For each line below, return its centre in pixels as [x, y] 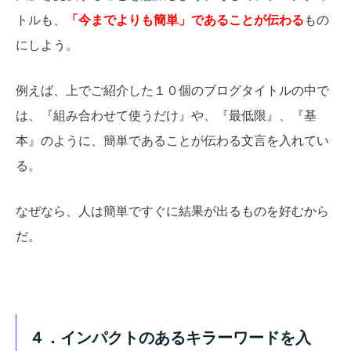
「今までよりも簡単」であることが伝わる [185, 20]
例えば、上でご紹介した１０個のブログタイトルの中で [172, 90]
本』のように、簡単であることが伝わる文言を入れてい [172, 141]
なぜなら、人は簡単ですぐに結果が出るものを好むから [172, 211]
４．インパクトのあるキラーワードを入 [170, 338]
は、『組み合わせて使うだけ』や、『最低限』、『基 [166, 116]
